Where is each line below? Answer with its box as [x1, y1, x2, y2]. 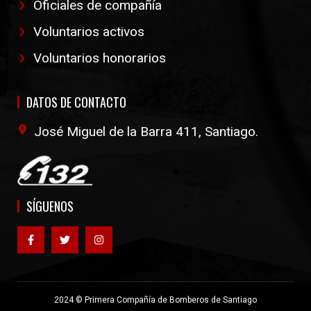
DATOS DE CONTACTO [26, 93, 126, 112]
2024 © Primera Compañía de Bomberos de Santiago [54, 295, 257, 305]
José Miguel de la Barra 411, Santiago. [33, 124, 258, 140]
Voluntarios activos [33, 24, 144, 40]
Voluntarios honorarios [33, 50, 166, 67]
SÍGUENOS [26, 197, 74, 216]
